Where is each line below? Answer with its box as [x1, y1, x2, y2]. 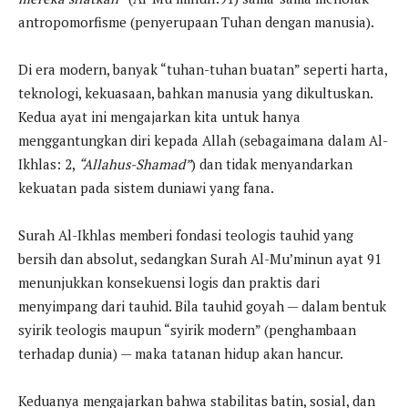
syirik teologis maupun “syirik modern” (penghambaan [18, 321, 356, 340]
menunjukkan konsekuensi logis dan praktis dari [18, 273, 320, 292]
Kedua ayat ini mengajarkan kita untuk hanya [18, 107, 301, 127]
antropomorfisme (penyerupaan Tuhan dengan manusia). [18, 13, 374, 32]
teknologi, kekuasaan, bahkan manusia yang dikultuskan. [18, 84, 372, 103]
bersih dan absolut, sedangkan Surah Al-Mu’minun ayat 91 [18, 250, 382, 269]
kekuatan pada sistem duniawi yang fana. [18, 178, 274, 198]
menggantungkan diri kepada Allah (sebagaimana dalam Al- [18, 131, 388, 150]
